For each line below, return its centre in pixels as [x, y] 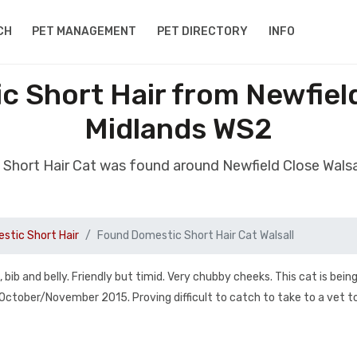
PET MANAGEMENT [84, 31]
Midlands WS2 [178, 129]
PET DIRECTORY [203, 31]
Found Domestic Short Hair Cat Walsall [196, 235]
